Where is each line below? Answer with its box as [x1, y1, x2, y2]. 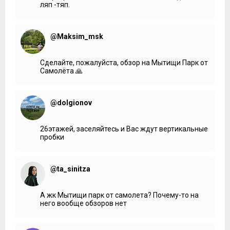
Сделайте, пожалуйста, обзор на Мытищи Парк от [40, 58, 208, 67]
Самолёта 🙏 [40, 66, 83, 75]
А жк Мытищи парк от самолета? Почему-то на [40, 190, 199, 199]
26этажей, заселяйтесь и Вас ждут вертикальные [40, 124, 208, 133]
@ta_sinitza [50, 164, 90, 173]
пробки [40, 132, 64, 141]
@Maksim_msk [50, 32, 103, 41]
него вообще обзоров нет [40, 199, 127, 207]
